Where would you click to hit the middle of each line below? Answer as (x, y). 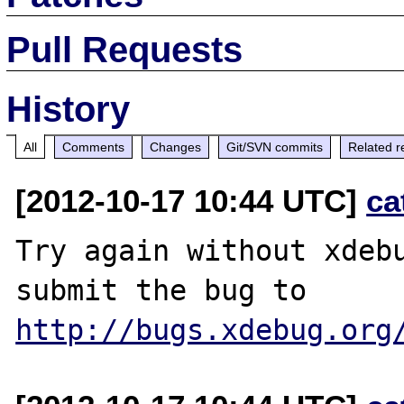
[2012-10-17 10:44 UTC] (191, 200)
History (69, 109)
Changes (176, 147)
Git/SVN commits (275, 147)
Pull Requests (125, 49)
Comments (94, 147)
